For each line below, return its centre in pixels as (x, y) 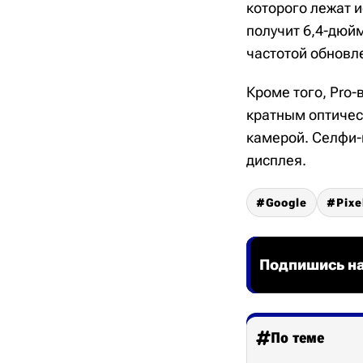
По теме (297, 337)
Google (286, 203)
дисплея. (276, 160)
